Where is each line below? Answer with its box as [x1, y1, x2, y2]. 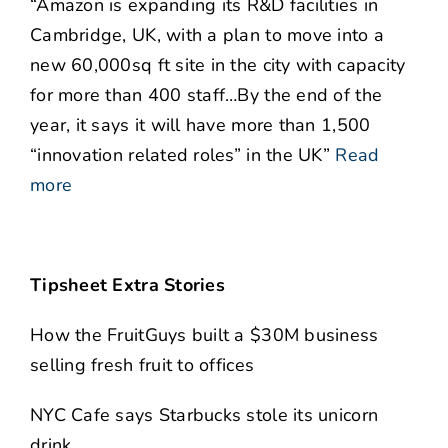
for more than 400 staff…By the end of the [30, 83, 383, 108]
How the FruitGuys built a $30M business [30, 323, 379, 348]
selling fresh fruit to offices [30, 353, 255, 378]
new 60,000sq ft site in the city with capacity [30, 53, 406, 78]
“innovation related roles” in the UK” [30, 143, 330, 168]
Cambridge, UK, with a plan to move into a [30, 23, 385, 48]
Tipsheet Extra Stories [30, 273, 225, 298]
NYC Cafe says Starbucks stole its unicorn [30, 403, 379, 428]
